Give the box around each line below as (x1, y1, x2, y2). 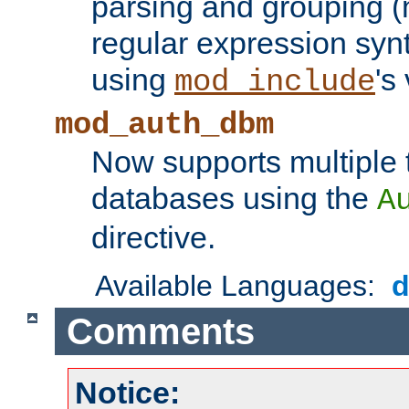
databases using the (91, 181, 377, 216)
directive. (91, 220, 215, 256)
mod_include (174, 65, 375, 100)
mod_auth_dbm (55, 108, 274, 143)
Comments (66, 310, 255, 351)
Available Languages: (95, 269, 384, 303)
